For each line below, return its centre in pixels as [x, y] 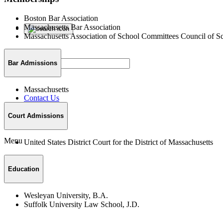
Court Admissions [36, 116]
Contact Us [42, 98]
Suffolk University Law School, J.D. [82, 204]
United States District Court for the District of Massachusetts [118, 142]
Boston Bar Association [61, 18]
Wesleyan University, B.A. [66, 195]
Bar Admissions [33, 63]
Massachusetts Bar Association [72, 27]
